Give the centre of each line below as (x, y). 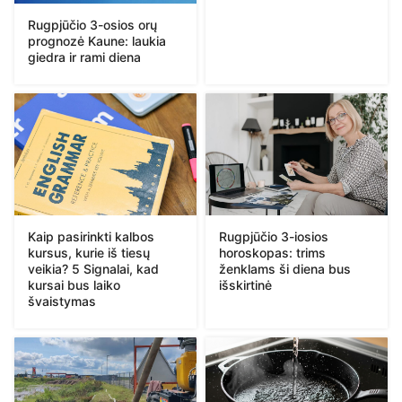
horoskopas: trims (272, 253)
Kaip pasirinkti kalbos (91, 236)
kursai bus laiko (74, 284)
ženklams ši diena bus (285, 269)
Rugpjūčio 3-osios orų (92, 25)
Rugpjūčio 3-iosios (274, 237)
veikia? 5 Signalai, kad (93, 268)
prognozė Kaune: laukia (97, 41)
